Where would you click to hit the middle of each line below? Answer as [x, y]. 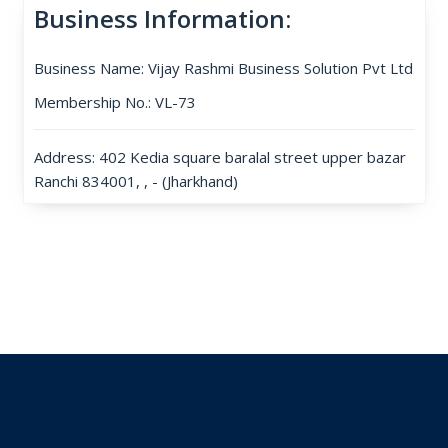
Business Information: [162, 18]
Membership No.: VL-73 [114, 102]
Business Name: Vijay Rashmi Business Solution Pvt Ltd [223, 68]
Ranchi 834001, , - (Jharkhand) [135, 181]
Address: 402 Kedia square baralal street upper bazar [219, 157]
